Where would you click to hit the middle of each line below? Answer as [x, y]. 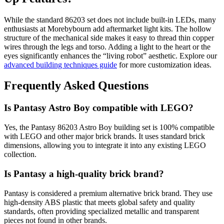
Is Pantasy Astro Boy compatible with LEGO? [99, 108]
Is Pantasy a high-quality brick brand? [84, 173]
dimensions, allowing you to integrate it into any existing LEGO [105, 145]
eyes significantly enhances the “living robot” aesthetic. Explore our [110, 55]
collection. [20, 154]
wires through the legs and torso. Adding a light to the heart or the [107, 46]
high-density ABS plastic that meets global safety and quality [99, 202]
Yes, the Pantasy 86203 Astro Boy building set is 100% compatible [109, 127]
